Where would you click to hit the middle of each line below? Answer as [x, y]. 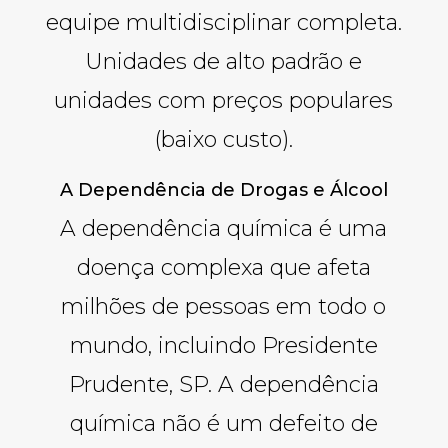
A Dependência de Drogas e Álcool [223, 189]
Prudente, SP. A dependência [223, 384]
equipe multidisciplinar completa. [223, 22]
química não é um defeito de [223, 423]
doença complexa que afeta [223, 267]
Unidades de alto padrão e [224, 61]
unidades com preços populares [224, 100]
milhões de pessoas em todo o [224, 306]
